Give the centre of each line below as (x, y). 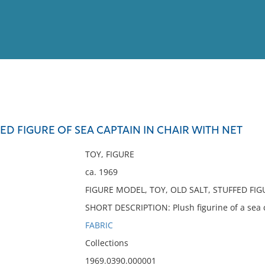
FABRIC (99, 225)
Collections (106, 243)
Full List (241, 116)
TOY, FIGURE (109, 154)
